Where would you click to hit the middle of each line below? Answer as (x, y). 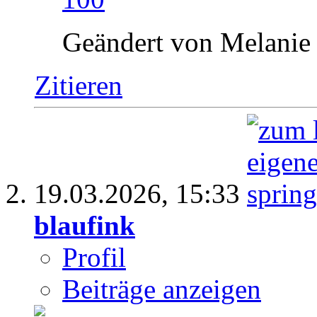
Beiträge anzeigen (162, 289)
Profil (94, 258)
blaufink (85, 226)
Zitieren (79, 86)
